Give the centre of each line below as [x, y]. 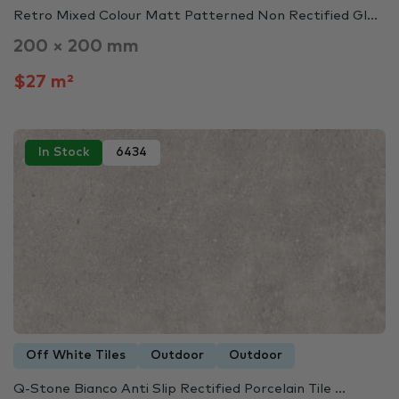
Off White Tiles [76, 355]
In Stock [64, 152]
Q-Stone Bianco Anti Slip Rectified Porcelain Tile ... [179, 388]
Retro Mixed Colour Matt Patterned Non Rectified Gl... [195, 16]
